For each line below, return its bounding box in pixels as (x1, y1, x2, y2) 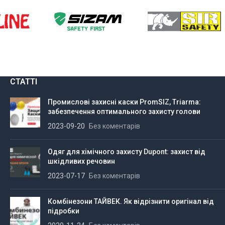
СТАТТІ (10, 77, 37, 87)
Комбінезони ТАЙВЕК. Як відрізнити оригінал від (48, 197, 214, 206)
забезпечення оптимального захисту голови (48, 107, 200, 116)
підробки (48, 207, 79, 215)
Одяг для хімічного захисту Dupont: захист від (48, 148, 205, 156)
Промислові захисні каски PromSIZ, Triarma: (48, 98, 201, 106)
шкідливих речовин (48, 157, 115, 166)
